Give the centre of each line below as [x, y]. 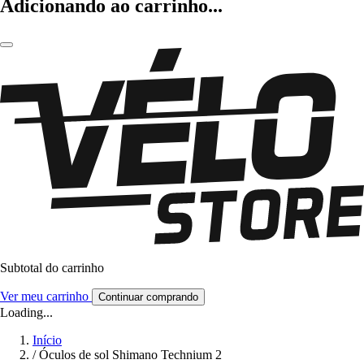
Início [47, 340]
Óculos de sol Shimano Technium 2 [130, 355]
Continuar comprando [148, 297]
